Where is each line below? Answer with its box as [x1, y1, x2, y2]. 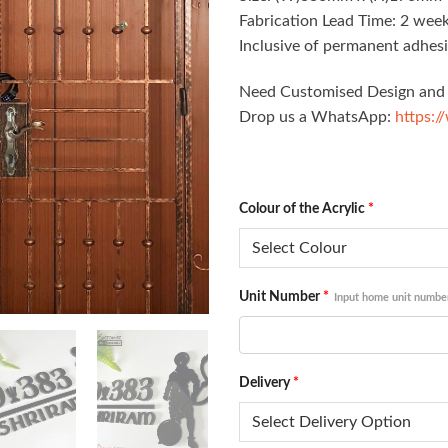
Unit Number [239, 289, 320, 305]
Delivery [239, 375, 290, 391]
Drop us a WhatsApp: [239, 108, 395, 125]
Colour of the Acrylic [239, 201, 365, 217]
